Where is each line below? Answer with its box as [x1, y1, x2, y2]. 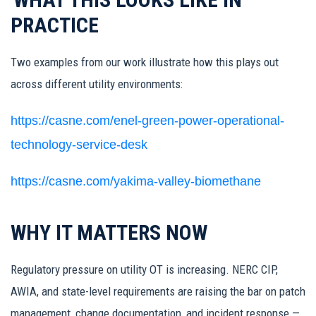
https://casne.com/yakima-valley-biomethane [11, 174, 261, 189]
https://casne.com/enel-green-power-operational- [11, 114, 284, 128]
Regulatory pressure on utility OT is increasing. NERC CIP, [11, 262, 278, 276]
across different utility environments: [11, 76, 183, 91]
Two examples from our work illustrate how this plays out [11, 54, 279, 69]
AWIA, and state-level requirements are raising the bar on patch [11, 284, 305, 298]
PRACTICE [11, 12, 99, 37]
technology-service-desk [11, 138, 147, 152]
